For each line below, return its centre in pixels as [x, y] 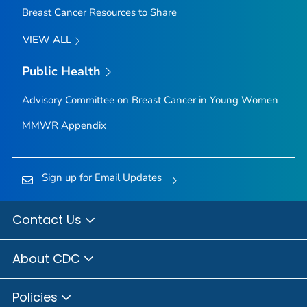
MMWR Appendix [64, 126]
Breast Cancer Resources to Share [99, 13]
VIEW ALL [48, 40]
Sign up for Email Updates [101, 178]
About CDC [48, 258]
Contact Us [49, 220]
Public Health [61, 71]
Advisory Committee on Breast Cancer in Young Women [150, 100]
